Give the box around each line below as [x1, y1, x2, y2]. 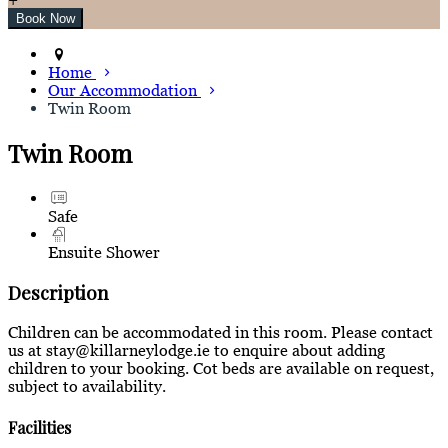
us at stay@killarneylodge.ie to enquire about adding [8, 341, 385, 360]
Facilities [8, 416, 71, 438]
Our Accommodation [48, 81, 201, 100]
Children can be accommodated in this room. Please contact [8, 323, 433, 342]
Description [8, 279, 109, 305]
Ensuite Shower [48, 242, 160, 261]
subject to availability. [8, 377, 166, 396]
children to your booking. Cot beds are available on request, [8, 359, 434, 378]
